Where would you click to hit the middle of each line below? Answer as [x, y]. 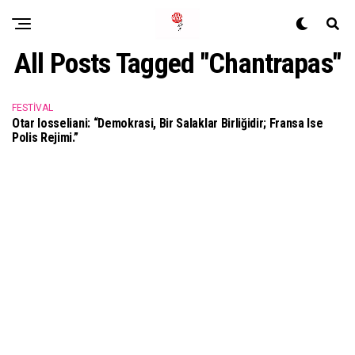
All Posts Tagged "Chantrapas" [177, 63]
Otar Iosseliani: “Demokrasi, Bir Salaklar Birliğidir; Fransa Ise [168, 123]
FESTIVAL [32, 108]
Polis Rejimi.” [45, 137]
